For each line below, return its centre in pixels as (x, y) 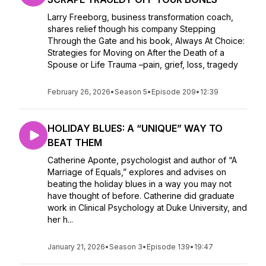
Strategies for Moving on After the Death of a (136, 53)
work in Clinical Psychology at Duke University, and (147, 208)
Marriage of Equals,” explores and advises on (137, 172)
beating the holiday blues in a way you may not (140, 184)
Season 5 (131, 92)
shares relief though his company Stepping (132, 29)
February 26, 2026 (79, 92)
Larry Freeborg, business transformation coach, (140, 17)
